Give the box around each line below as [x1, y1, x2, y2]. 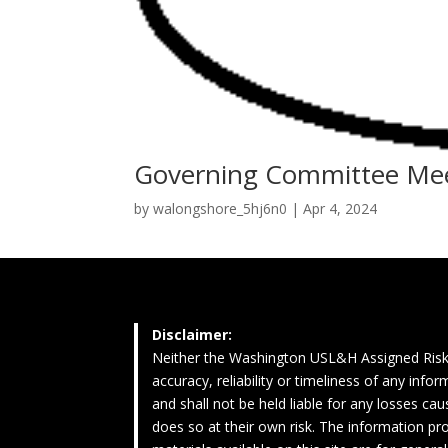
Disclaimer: [151, 324, 232, 344]
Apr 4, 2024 [303, 199, 378, 218]
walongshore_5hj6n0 [153, 199, 288, 218]
